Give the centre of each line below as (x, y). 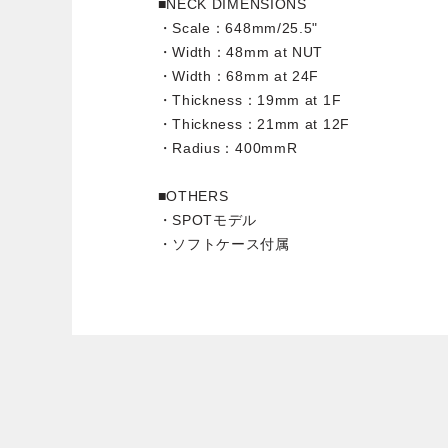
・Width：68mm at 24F (238, 76)
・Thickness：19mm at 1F (249, 100)
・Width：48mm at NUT (240, 52)
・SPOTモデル (207, 220)
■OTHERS (193, 196)
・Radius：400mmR (227, 148)
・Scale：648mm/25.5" (238, 28)
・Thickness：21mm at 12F (253, 124)
